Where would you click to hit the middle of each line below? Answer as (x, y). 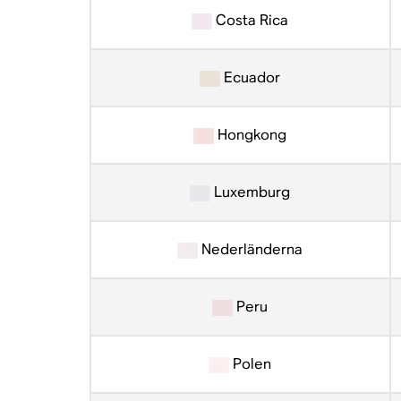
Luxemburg (251, 192)
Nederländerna (251, 249)
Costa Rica (251, 20)
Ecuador (251, 77)
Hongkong (251, 135)
